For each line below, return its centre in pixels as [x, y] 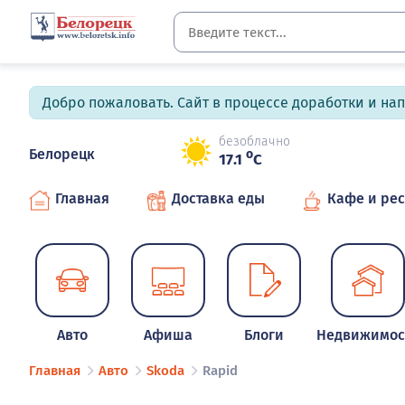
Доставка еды [218, 198]
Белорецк [62, 154]
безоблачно [254, 142]
